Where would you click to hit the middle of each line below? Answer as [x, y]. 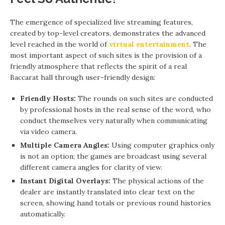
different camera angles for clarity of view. [91, 167]
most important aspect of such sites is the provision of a [106, 55]
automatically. [43, 214]
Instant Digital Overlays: [65, 181]
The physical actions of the [157, 181]
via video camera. [48, 132]
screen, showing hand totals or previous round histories [116, 203]
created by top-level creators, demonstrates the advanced [108, 33]
